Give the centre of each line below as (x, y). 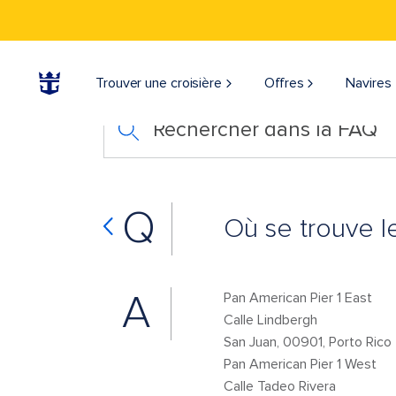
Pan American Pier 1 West (300, 364)
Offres (284, 83)
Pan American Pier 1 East (297, 298)
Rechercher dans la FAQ (265, 129)
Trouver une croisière (159, 83)
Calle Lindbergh (277, 320)
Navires (369, 83)
